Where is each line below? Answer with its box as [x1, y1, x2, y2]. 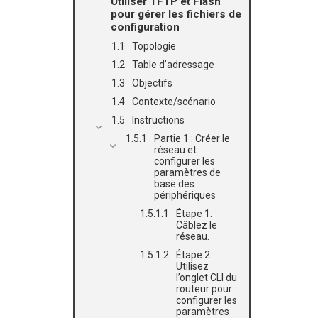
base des [154, 178, 194, 190]
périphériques [154, 190, 216, 201]
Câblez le [176, 219, 217, 231]
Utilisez [176, 261, 209, 272]
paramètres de [154, 167, 221, 178]
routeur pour [176, 283, 232, 295]
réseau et [154, 144, 197, 155]
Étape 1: [176, 208, 212, 219]
